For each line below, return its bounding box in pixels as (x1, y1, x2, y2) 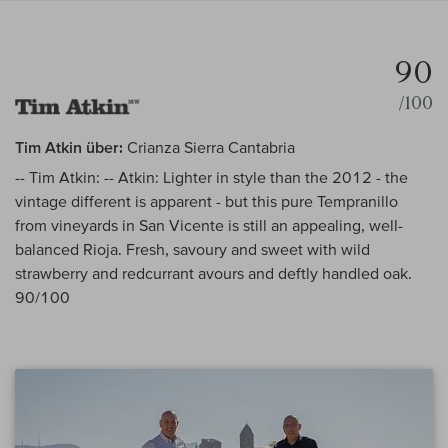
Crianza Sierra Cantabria (123, 138, 295, 157)
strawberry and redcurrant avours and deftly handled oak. (15, 264, 412, 283)
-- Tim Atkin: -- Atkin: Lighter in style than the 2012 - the (15, 168, 408, 187)
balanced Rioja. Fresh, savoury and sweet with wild (15, 240, 370, 259)
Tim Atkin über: (15, 138, 123, 157)
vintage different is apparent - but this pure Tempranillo (15, 192, 398, 211)
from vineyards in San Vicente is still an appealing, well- (15, 216, 403, 235)
